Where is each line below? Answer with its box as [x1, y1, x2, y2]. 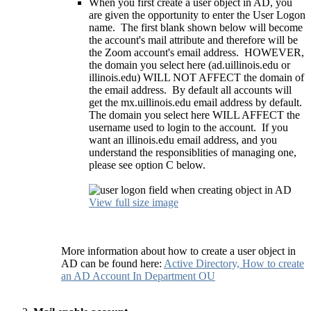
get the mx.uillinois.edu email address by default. [89, 96, 305, 108]
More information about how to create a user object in [61, 244, 296, 257]
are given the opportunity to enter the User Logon [89, 8, 305, 21]
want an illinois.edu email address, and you [89, 133, 277, 146]
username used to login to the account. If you [89, 121, 288, 133]
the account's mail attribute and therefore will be [89, 33, 298, 46]
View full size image [89, 196, 178, 208]
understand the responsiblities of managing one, [89, 146, 296, 158]
